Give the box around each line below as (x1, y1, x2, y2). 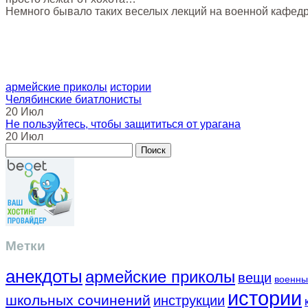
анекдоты (5, 267, 82, 287)
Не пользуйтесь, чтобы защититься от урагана (5, 118, 241, 130)
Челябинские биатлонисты (5, 93, 142, 105)
